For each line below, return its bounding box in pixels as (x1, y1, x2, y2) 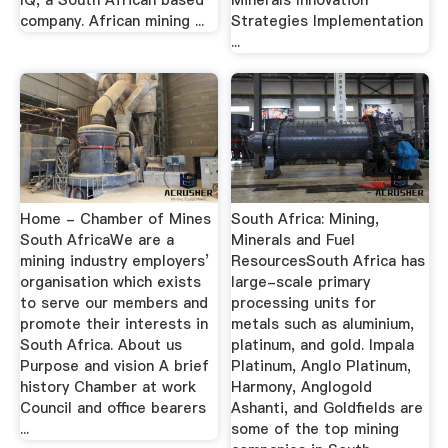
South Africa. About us (19, 335, 182, 356)
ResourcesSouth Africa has (231, 251, 426, 272)
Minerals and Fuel (231, 230, 356, 251)
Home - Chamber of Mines (19, 209, 211, 230)
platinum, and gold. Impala (231, 335, 415, 356)
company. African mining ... (19, 11, 204, 31)
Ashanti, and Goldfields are (231, 398, 424, 419)
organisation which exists (19, 272, 201, 293)
